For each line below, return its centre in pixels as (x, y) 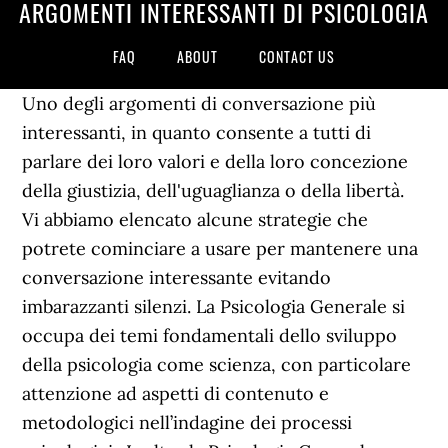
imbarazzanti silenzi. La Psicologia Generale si (214, 306)
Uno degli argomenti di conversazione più (199, 103)
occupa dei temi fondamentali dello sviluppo (210, 335)
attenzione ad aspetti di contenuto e (176, 393)
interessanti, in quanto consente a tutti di (197, 132)
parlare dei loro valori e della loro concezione (215, 161)
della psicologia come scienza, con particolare (217, 364)
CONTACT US (297, 56)
